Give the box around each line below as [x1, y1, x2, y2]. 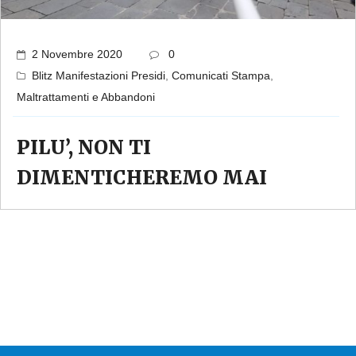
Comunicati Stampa [172, 69, 270, 83]
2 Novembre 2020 [32, 48, 122, 61]
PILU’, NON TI [17, 135, 151, 161]
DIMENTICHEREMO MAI [17, 165, 267, 191]
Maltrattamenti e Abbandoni [17, 91, 155, 104]
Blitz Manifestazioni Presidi [32, 69, 165, 83]
